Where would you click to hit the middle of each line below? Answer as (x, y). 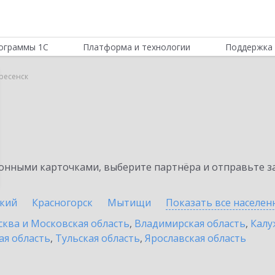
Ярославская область (196, 238)
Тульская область (98, 238)
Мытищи (129, 203)
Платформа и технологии (137, 47)
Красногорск (62, 203)
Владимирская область (190, 223)
